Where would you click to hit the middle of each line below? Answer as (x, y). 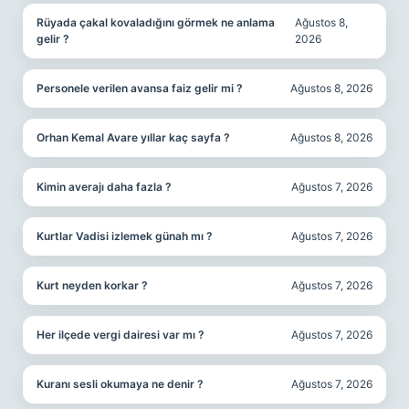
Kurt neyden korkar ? (92, 285)
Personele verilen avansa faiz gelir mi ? (140, 88)
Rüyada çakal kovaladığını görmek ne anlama (156, 22)
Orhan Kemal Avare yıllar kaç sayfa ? (133, 137)
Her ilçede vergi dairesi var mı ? (121, 335)
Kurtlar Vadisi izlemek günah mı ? (125, 236)
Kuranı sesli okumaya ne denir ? (120, 384)
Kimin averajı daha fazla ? (104, 187)
